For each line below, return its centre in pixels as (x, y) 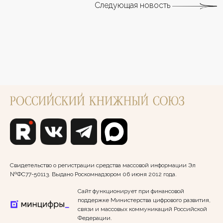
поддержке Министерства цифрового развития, (144, 200)
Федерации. (95, 218)
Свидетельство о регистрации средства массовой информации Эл (103, 165)
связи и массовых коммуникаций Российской (142, 209)
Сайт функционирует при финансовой (131, 191)
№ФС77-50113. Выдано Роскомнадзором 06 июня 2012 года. (93, 174)
